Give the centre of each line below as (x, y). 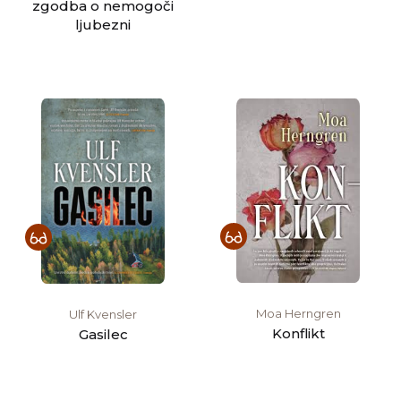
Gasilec (103, 335)
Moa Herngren (298, 313)
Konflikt (298, 333)
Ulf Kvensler (103, 315)
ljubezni (103, 25)
